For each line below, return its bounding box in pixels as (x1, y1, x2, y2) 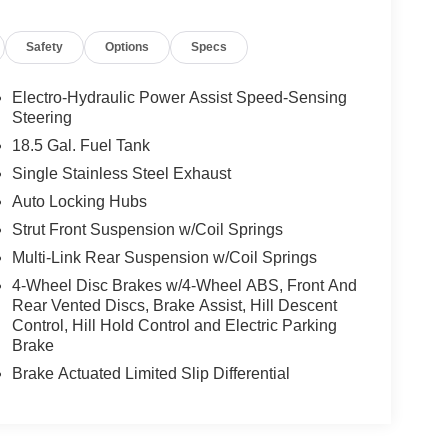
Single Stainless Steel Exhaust (11, 165, 231, 183)
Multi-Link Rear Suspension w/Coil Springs (11, 249, 317, 267)
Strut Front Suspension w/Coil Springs (11, 221, 283, 239)
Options (105, 39, 150, 54)
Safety (26, 39, 64, 54)
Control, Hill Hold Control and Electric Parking (11, 317, 337, 335)
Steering (11, 109, 72, 127)
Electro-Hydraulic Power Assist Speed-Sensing (11, 89, 347, 107)
